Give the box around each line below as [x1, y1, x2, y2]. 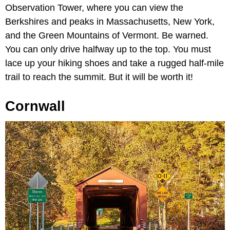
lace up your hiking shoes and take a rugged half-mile [5, 58, 224, 69]
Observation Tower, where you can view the [5, 3, 183, 13]
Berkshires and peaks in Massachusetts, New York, [5, 16, 215, 27]
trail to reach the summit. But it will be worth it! [5, 72, 193, 83]
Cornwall [5, 99, 65, 114]
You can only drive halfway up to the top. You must [5, 44, 211, 55]
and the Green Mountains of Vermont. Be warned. [5, 30, 208, 41]
